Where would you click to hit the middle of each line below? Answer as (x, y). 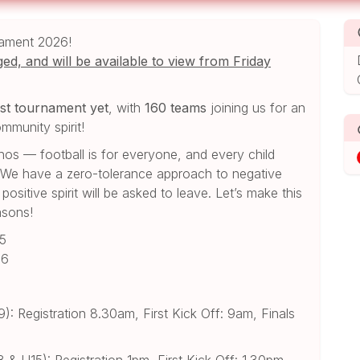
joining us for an (256, 107)
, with (127, 107)
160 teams (176, 107)
